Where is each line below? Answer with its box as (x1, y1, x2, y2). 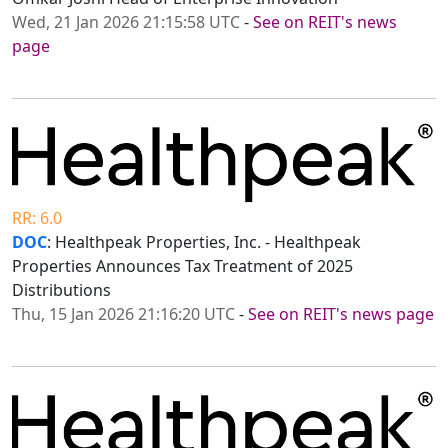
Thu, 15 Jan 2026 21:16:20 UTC (12, 303, 235, 326)
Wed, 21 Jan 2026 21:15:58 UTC (12, 10, 240, 33)
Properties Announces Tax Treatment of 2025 (12, 255, 353, 278)
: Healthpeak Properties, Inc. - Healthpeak (47, 231, 361, 254)
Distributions (12, 279, 111, 302)
